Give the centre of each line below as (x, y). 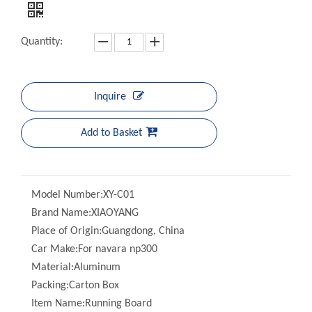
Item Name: (65, 269)
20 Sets (82, 305)
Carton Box (101, 251)
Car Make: (62, 214)
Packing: (57, 251)
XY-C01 (126, 160)
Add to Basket (118, 98)
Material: (60, 233)
